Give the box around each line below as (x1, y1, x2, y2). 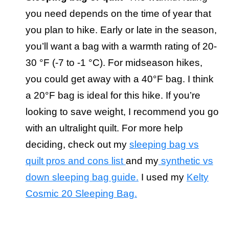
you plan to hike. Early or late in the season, (26, 25, 217, 36)
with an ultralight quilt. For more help (26, 123, 183, 134)
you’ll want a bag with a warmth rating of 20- (26, 41, 217, 52)
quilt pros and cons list (26, 155, 126, 167)
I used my (139, 172, 187, 183)
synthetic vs (158, 155, 213, 167)
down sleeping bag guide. (26, 172, 139, 183)
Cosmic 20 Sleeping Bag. (26, 188, 137, 199)
